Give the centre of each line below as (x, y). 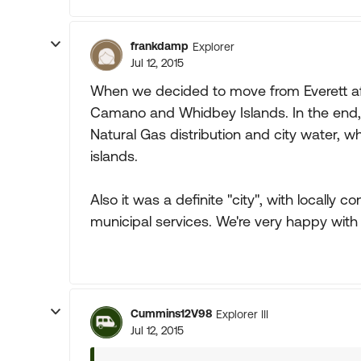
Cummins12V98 (171, 313)
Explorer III (242, 314)
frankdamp (160, 46)
